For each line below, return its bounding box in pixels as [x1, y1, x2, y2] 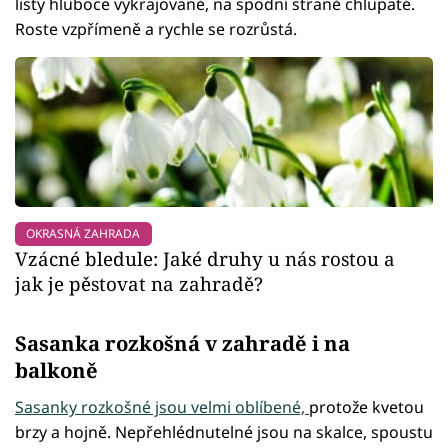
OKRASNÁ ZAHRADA [26, 225, 141, 243]
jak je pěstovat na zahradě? [15, 271, 263, 297]
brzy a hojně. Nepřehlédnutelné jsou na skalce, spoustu [15, 421, 433, 444]
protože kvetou [309, 396, 424, 419]
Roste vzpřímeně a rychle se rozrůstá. [15, 18, 297, 41]
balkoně [15, 356, 98, 385]
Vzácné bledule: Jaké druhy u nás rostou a [15, 246, 395, 272]
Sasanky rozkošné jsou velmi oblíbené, [15, 396, 309, 419]
